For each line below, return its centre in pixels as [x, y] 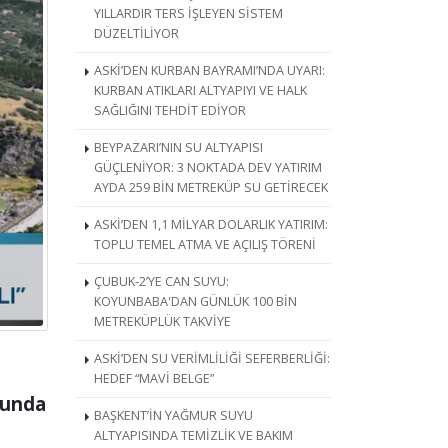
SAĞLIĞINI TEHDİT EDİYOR [170, 110]
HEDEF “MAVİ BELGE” [154, 378]
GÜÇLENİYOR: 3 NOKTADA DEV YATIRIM [208, 167]
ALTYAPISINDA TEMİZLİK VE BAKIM [193, 435]
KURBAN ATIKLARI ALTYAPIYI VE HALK [200, 90]
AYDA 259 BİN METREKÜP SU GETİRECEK [211, 187]
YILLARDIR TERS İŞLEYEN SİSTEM [188, 13]
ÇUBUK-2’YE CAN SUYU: [161, 281]
